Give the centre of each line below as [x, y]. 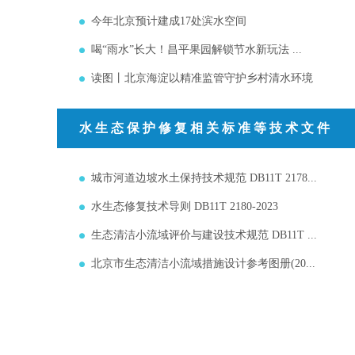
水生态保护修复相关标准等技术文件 [206, 128]
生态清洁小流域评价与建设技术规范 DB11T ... [204, 235]
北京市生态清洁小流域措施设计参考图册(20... [203, 263]
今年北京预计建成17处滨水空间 [169, 21]
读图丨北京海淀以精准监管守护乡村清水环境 [202, 78]
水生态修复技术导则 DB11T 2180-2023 [185, 206]
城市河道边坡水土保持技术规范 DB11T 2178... [204, 178]
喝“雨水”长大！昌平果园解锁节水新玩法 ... [197, 50]
